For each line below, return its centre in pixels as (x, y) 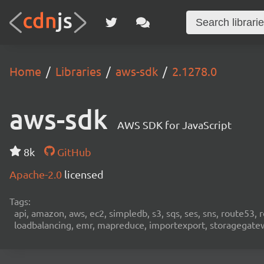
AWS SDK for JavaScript (174, 125)
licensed (84, 174)
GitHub (73, 152)
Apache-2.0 (37, 174)
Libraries (78, 71)
